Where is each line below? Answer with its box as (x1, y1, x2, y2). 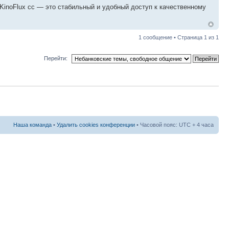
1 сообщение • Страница (139, 34, 204, 40)
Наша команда (13, 122, 52, 128)
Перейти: (44, 55, 67, 62)
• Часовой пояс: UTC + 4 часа (135, 122, 214, 128)
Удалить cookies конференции (57, 122, 135, 128)
